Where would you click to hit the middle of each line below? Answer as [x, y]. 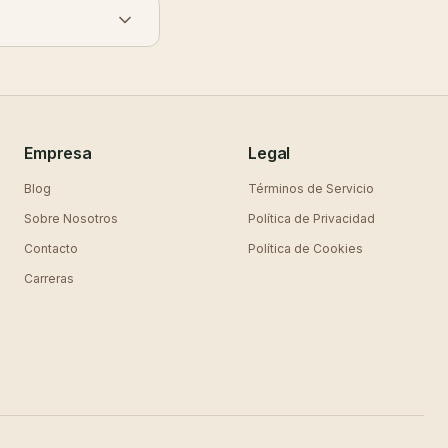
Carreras [49, 278]
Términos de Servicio [311, 188]
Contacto [51, 248]
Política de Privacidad [311, 218]
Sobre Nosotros [71, 218]
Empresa [58, 153]
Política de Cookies [305, 248]
